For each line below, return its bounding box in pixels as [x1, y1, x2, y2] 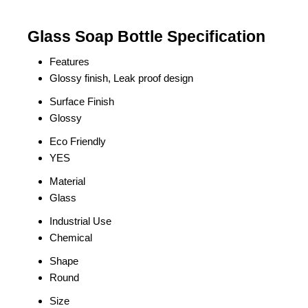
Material [49, 175, 85, 187]
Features [49, 56, 89, 67]
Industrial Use [49, 215, 111, 227]
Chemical [49, 232, 92, 243]
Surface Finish [49, 96, 114, 107]
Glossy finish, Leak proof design [49, 72, 193, 84]
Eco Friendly [49, 135, 106, 147]
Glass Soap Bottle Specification [27, 28, 265, 45]
